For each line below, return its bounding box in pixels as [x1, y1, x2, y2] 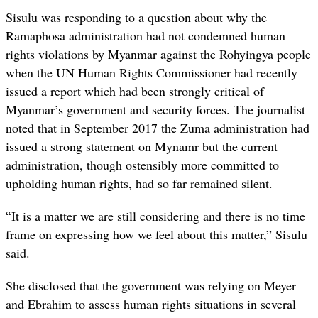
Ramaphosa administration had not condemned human [6, 26, 285, 44]
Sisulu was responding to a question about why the [6, 8, 267, 26]
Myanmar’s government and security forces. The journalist [6, 100, 305, 118]
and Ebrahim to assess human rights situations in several [6, 295, 296, 312]
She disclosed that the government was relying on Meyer [6, 276, 296, 294]
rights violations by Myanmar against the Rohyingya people [6, 45, 311, 62]
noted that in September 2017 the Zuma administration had [6, 119, 309, 136]
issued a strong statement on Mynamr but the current [6, 137, 278, 155]
